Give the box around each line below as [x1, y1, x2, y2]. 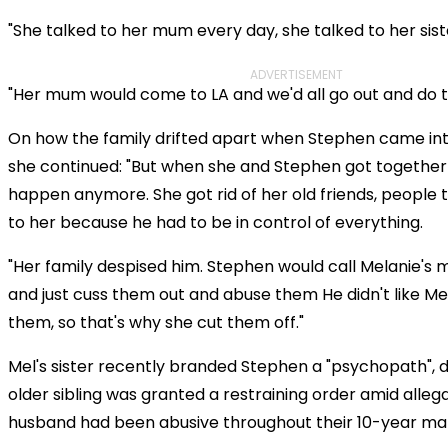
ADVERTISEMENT [249, 66, 343, 84]
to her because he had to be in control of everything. [8, 211, 423, 235]
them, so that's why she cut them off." [8, 311, 304, 335]
